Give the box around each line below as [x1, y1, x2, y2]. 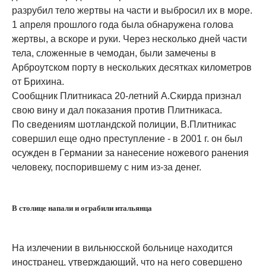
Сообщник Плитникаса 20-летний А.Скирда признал [12, 90, 241, 101]
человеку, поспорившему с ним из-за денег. [12, 161, 201, 172]
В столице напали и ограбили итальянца [12, 203, 152, 213]
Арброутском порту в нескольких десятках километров [12, 62, 252, 72]
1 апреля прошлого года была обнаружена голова [12, 19, 233, 30]
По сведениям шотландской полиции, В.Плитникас [12, 119, 236, 129]
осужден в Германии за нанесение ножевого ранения [12, 147, 249, 158]
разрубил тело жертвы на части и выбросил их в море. [12, 5, 252, 15]
